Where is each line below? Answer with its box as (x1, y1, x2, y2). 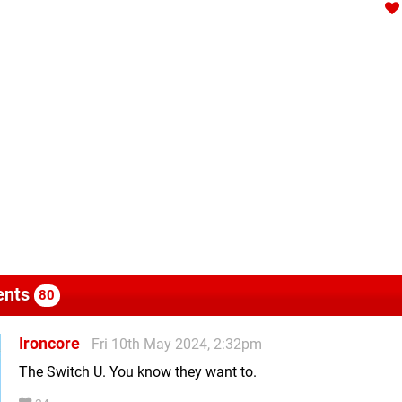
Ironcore (19, 333, 80, 353)
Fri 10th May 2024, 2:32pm (92, 335, 262, 353)
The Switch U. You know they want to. (19, 363, 257, 380)
